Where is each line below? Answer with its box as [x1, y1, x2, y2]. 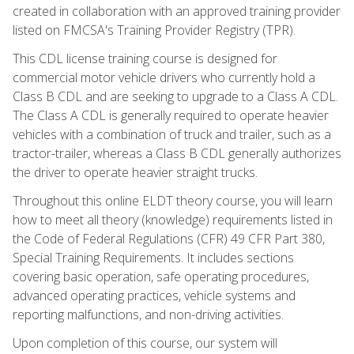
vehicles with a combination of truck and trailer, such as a [13, 125, 331, 143]
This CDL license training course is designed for [13, 49, 277, 67]
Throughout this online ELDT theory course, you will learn [13, 191, 333, 209]
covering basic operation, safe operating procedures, [13, 267, 309, 285]
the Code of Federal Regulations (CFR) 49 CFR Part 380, [13, 229, 325, 247]
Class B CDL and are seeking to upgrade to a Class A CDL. [13, 87, 338, 105]
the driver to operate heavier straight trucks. [13, 163, 258, 181]
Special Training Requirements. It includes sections [13, 248, 294, 266]
